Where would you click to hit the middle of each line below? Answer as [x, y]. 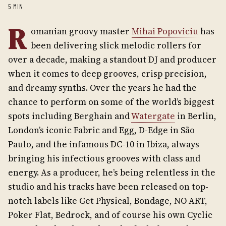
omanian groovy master [81, 31]
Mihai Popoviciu [165, 31]
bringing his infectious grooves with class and [104, 158]
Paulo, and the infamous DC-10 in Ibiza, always [104, 144]
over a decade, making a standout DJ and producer [112, 60]
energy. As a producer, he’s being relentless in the [112, 173]
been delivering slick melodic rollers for [116, 45]
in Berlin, [196, 116]
